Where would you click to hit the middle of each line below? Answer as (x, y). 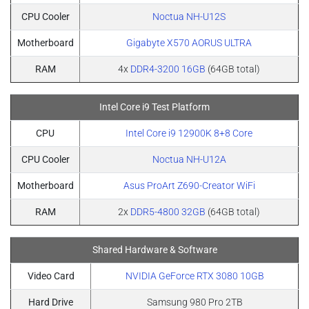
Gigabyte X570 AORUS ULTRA (189, 43)
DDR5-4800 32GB (168, 212)
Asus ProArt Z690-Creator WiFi (189, 186)
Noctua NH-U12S (189, 17)
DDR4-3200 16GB (168, 69)
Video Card (51, 276)
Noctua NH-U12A (189, 159)
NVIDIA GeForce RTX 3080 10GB (195, 276)
